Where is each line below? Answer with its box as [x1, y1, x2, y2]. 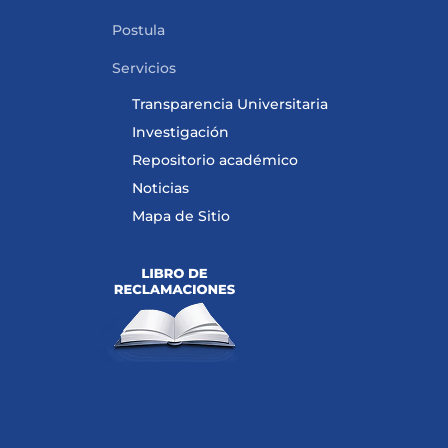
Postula [112, 21, 165, 39]
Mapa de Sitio [132, 207, 230, 225]
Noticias [132, 179, 189, 197]
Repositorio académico [132, 151, 298, 169]
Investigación [132, 123, 229, 141]
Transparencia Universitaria [132, 95, 328, 113]
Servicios [112, 59, 176, 77]
